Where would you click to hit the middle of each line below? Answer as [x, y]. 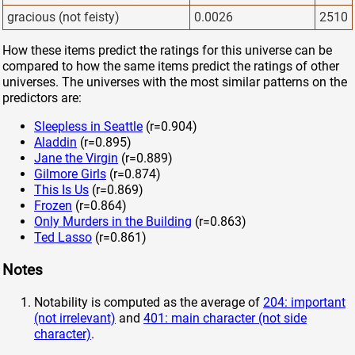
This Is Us [61, 190]
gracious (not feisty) [63, 17]
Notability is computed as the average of [149, 302]
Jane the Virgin [76, 158]
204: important [304, 302]
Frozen [53, 206]
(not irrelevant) [75, 318]
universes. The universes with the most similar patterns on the [175, 82]
